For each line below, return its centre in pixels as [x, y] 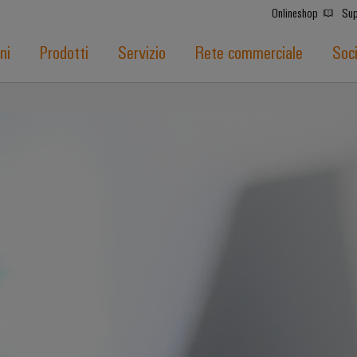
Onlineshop [296, 13]
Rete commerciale [249, 51]
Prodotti [64, 51]
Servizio [141, 51]
